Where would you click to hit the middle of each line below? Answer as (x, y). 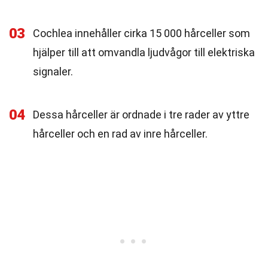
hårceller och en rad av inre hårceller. (120, 134)
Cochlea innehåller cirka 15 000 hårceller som (141, 33)
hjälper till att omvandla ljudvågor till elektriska (144, 52)
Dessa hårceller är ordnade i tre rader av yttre (141, 115)
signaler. (53, 71)
